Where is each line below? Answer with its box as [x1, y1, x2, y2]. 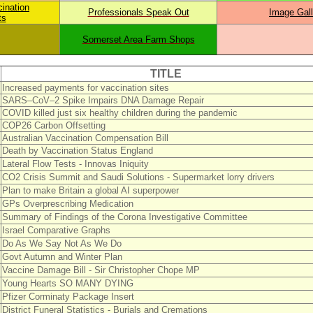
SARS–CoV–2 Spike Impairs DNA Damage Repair [1, 95, 204, 105]
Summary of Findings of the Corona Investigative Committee [1, 212, 247, 222]
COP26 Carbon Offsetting [1, 120, 105, 131]
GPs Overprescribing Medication [1, 198, 133, 209]
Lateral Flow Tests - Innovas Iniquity [1, 159, 149, 169]
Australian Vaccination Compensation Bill [1, 133, 168, 143]
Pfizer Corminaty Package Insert [1, 291, 134, 302]
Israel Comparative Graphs [1, 225, 110, 235]
